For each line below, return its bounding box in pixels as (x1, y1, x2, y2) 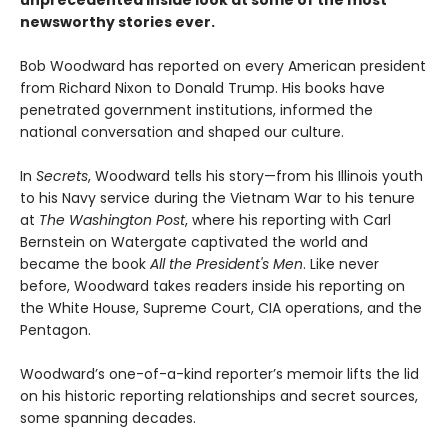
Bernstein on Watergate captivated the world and (20, 231, 368, 252)
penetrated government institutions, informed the (20, 99, 373, 120)
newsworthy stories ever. (20, 11, 215, 32)
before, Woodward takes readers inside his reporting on (20, 275, 405, 296)
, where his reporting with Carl (185, 209, 391, 230)
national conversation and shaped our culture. (20, 121, 344, 142)
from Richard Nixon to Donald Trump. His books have (20, 77, 385, 98)
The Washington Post (39, 209, 185, 230)
